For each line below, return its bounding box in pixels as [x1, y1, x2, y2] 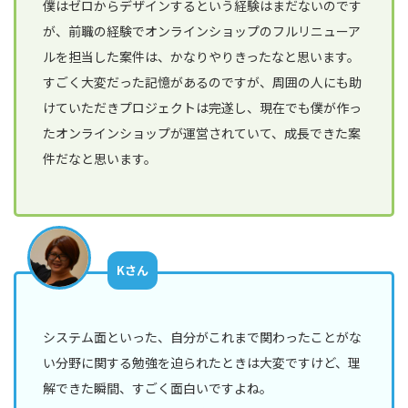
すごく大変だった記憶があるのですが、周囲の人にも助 [43, 72, 362, 91]
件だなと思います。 [43, 148, 158, 168]
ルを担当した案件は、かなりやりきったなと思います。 [43, 46, 361, 66]
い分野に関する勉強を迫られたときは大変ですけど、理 [43, 352, 362, 372]
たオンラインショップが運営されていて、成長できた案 [43, 123, 362, 142]
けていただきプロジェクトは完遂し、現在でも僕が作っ [43, 97, 362, 117]
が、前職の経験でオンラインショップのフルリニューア [43, 21, 362, 40]
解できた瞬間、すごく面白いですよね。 [43, 378, 273, 397]
